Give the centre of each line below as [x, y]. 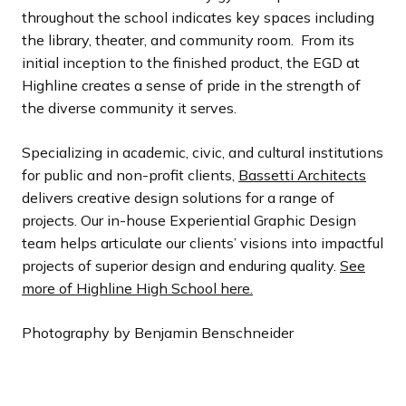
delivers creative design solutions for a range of [178, 197]
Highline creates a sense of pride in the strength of [191, 85]
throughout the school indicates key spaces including [198, 17]
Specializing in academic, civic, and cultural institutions [203, 152]
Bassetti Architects [302, 174]
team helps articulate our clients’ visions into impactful [203, 242]
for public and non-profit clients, [130, 174]
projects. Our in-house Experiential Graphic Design [189, 220]
